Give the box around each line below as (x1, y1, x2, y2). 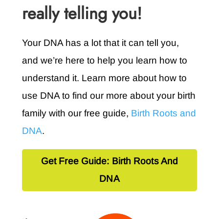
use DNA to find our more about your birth (22, 90, 196, 101)
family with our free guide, (22, 108, 131, 119)
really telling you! (22, 1, 142, 26)
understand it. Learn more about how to (22, 73, 187, 84)
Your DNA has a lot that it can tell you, (22, 38, 179, 48)
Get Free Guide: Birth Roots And (41, 156, 178, 167)
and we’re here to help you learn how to (22, 55, 187, 66)
